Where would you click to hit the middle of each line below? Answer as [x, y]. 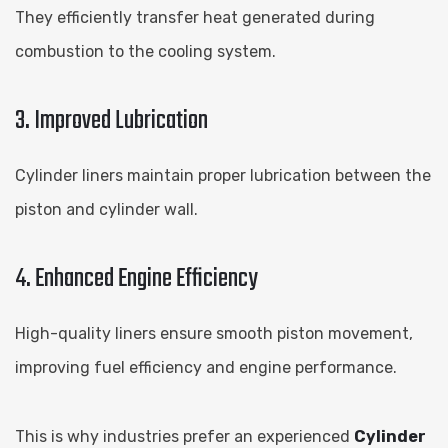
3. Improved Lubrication [111, 120]
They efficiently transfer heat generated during [195, 17]
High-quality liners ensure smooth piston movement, [214, 333]
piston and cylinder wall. [106, 209]
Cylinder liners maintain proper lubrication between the [223, 175]
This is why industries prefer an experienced [184, 436]
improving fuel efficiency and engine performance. [206, 367]
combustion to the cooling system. [145, 51]
